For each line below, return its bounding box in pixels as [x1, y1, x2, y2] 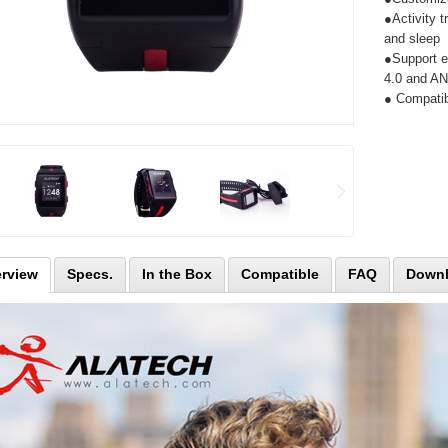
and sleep [384, 31, 440, 46]
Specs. [67, 266, 113, 282]
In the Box [142, 266, 212, 282]
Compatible [241, 266, 319, 282]
